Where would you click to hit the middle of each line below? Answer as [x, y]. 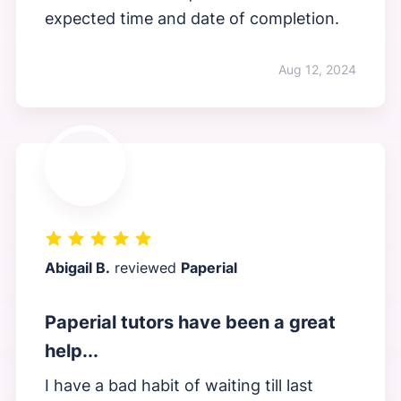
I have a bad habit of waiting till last [179, 386]
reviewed [145, 268]
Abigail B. [77, 268]
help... [71, 351]
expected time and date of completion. [192, 19]
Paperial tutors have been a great [190, 323]
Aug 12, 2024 [318, 70]
